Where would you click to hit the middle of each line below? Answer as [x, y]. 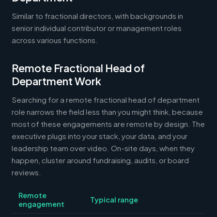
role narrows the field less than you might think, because [107, 111]
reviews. [26, 172]
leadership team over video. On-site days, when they [103, 148]
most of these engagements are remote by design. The [108, 124]
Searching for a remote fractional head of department [106, 99]
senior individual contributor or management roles [97, 28]
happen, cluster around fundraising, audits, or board [100, 160]
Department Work [56, 81]
